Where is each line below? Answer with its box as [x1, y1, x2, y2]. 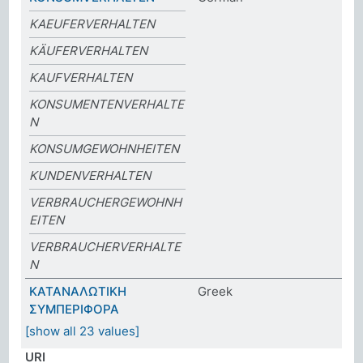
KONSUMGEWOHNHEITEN [29, 140, 180, 156]
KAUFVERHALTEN [29, 69, 133, 85]
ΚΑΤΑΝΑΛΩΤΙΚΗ [29, 283, 127, 299]
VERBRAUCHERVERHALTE [29, 238, 181, 254]
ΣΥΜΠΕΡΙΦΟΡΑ [29, 301, 120, 317]
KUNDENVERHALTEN [29, 167, 152, 183]
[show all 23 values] [25, 322, 140, 339]
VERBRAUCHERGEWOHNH [29, 194, 182, 210]
